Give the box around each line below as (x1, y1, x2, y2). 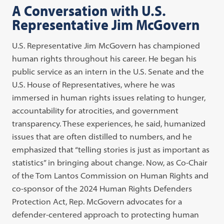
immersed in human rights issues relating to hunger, (12, 92, 206, 102)
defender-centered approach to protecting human (12, 209, 199, 219)
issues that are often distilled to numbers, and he (12, 131, 192, 141)
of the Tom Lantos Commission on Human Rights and (12, 170, 209, 180)
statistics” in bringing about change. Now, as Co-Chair (12, 157, 208, 167)
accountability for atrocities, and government (12, 105, 179, 115)
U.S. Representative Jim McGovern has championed (12, 40, 200, 50)
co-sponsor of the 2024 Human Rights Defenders (12, 183, 192, 193)
